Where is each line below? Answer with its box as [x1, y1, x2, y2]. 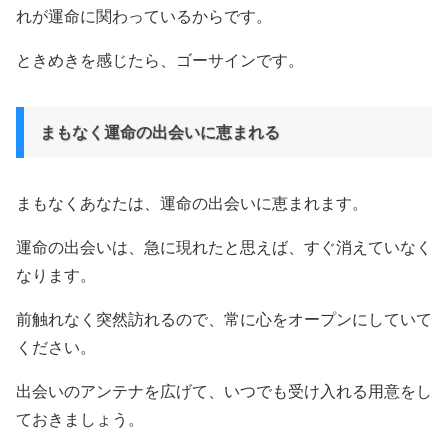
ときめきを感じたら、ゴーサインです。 [16, 52, 304, 69]
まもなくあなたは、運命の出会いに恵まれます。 [16, 195, 368, 212]
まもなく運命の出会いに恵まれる [40, 124, 280, 141]
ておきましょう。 [16, 411, 144, 428]
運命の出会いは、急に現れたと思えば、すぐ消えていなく [16, 239, 432, 256]
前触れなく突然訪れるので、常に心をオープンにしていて [16, 311, 432, 328]
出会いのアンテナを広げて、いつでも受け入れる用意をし [16, 383, 432, 400]
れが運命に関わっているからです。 [16, 8, 272, 25]
